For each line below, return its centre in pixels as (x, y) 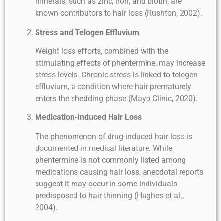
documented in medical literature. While (104, 148)
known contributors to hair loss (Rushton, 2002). (119, 13)
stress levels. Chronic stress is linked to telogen (116, 75)
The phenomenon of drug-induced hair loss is (114, 136)
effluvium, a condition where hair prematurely (113, 87)
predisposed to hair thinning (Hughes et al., (109, 195)
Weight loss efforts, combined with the (102, 51)
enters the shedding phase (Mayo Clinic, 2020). (116, 99)
